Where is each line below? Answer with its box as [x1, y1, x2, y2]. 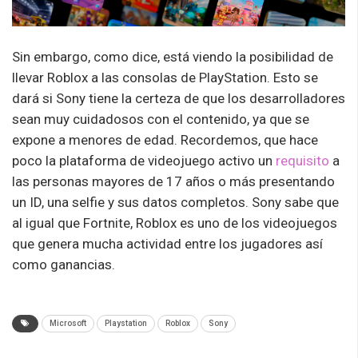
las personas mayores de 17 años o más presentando [12, 173, 335, 190]
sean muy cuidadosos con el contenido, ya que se [12, 111, 309, 128]
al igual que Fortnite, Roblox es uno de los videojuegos [12, 215, 337, 232]
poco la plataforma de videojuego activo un [12, 153, 276, 169]
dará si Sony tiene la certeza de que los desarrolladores [12, 90, 345, 107]
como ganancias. [12, 257, 115, 273]
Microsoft [50, 319, 86, 328]
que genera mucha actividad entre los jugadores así [12, 236, 323, 253]
